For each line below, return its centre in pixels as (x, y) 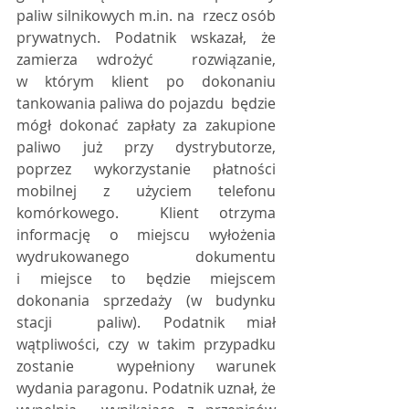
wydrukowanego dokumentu (146, 257)
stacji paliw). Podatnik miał (146, 322)
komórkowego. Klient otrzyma (146, 213)
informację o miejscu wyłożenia (146, 235)
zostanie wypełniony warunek (146, 366)
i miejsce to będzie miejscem (146, 278)
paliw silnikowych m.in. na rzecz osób (146, 16)
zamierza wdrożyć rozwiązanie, (146, 59)
